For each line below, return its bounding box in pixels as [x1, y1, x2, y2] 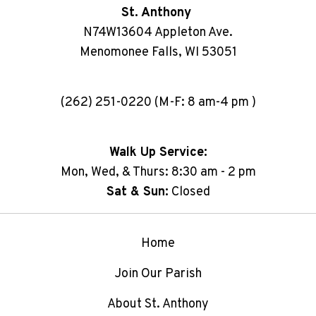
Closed [168, 184, 210, 201]
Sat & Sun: [106, 184, 169, 201]
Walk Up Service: [109, 145, 207, 162]
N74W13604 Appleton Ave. [83, 25, 233, 42]
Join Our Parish [114, 266, 202, 283]
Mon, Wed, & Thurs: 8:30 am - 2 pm [60, 164, 256, 181]
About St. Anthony [107, 296, 209, 313]
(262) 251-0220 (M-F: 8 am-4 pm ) [60, 95, 256, 111]
